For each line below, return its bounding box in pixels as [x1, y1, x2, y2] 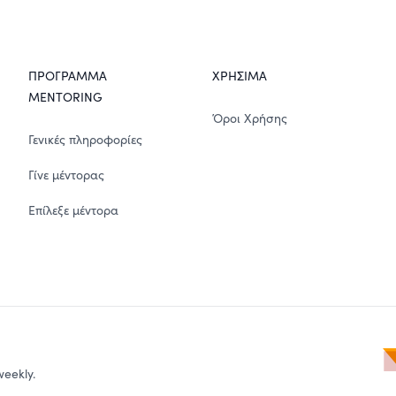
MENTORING [28, 88, 103, 105]
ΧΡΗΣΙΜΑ [212, 67, 267, 84]
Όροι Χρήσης [212, 110, 287, 126]
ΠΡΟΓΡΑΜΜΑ [28, 67, 107, 84]
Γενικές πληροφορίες [28, 131, 142, 148]
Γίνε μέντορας [28, 166, 104, 183]
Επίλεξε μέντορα [28, 202, 118, 218]
